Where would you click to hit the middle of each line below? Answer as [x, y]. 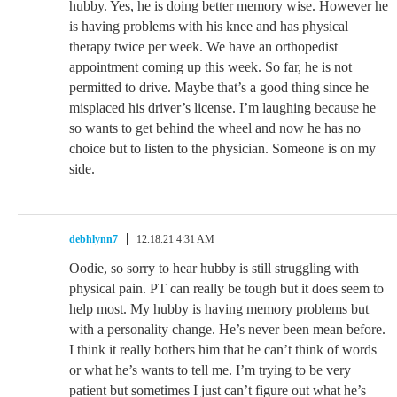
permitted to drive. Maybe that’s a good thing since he [219, 87]
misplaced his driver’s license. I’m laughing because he [222, 108]
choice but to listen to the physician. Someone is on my [222, 148]
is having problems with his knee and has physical [209, 26]
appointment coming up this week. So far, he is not [210, 67]
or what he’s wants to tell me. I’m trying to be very [210, 370]
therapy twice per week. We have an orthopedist [203, 47]
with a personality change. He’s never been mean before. [227, 329]
